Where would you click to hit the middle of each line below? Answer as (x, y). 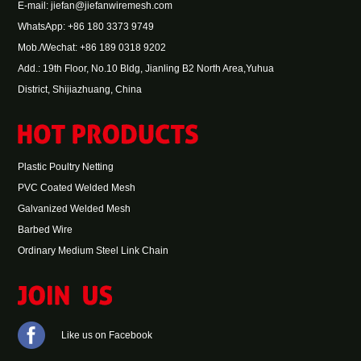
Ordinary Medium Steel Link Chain (93, 251)
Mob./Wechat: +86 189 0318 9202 (91, 48)
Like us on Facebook (106, 336)
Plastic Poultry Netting (65, 167)
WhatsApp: (42, 27)
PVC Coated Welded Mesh (76, 188)
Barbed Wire (45, 230)
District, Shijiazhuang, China (79, 90)
